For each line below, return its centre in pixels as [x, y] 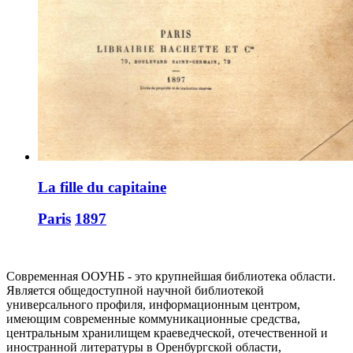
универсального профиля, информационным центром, [153, 305]
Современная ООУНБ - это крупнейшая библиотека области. [171, 277]
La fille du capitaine [102, 187]
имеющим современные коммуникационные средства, [153, 319]
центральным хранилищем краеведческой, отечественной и [167, 333]
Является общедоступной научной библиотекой [135, 291]
